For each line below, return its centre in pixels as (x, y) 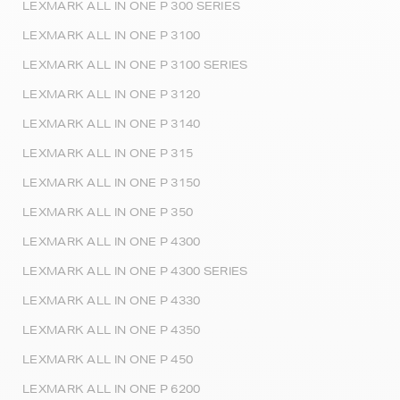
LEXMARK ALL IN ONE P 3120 (112, 94)
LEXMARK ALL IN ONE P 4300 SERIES (135, 271)
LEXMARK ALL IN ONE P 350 (108, 212)
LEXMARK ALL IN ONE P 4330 (112, 300)
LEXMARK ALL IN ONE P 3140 (112, 124)
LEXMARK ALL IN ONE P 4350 (112, 330)
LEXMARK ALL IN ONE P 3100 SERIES (135, 65)
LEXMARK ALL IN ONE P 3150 (112, 183)
